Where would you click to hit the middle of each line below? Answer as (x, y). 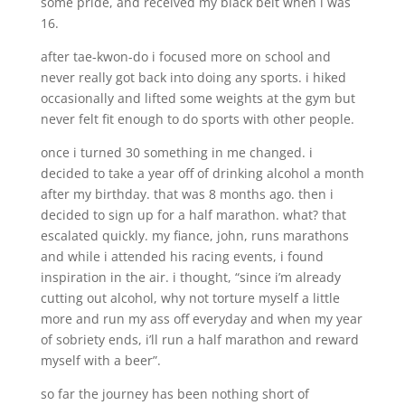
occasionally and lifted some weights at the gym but (198, 98)
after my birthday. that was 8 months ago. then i (187, 193)
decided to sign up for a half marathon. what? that (193, 214)
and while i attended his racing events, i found (182, 256)
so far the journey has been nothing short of (174, 393)
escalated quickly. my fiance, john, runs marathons (194, 235)
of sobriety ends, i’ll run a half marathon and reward (199, 339)
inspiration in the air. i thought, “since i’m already (190, 277)
